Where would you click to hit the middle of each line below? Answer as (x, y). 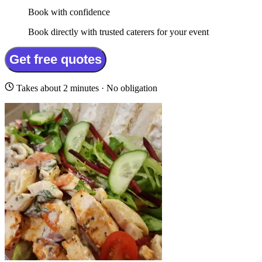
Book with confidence (69, 12)
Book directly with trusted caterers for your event (118, 32)
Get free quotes (56, 60)
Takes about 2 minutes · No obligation (86, 88)
